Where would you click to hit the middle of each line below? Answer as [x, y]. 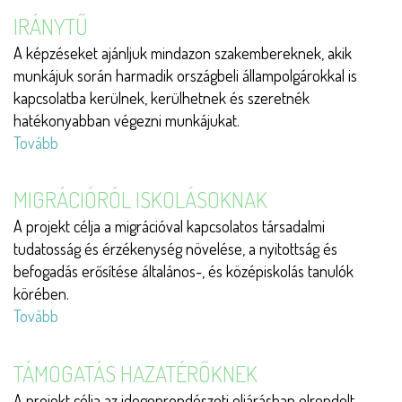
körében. [41, 294]
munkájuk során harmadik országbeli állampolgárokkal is [185, 75]
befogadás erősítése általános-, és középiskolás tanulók [184, 271]
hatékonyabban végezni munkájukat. [127, 120]
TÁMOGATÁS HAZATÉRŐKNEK [135, 373]
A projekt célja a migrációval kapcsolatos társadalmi [169, 227]
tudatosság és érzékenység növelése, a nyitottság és [175, 249]
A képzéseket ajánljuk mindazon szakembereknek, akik [183, 52]
